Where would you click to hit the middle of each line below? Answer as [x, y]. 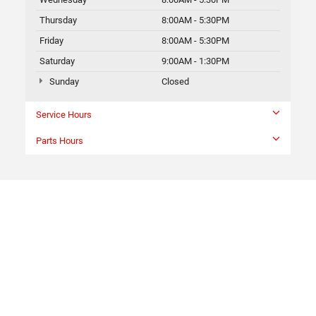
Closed [175, 82]
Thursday [58, 20]
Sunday [63, 82]
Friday [51, 41]
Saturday [57, 61]
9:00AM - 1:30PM [195, 61]
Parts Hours [60, 141]
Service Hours [64, 115]
